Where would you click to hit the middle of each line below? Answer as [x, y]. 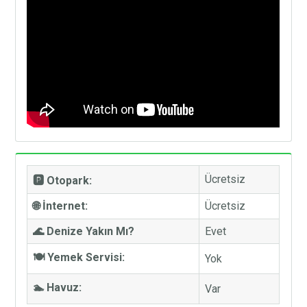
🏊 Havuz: [58, 287]
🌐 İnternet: [61, 206]
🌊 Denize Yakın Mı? [84, 231]
